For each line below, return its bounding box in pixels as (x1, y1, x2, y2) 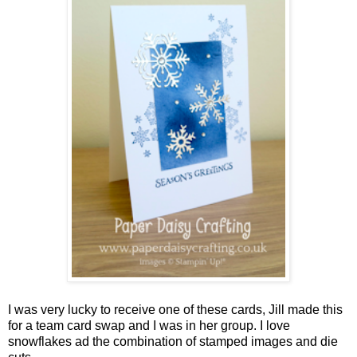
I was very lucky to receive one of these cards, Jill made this (8, 302, 343, 316)
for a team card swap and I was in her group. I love (8, 318, 290, 332)
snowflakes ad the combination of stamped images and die (8, 334, 338, 348)
